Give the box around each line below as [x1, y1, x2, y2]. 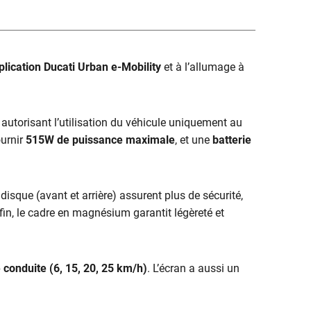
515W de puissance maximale [26, 133, 175, 146]
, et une [175, 133, 210, 146]
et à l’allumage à [161, 60, 244, 74]
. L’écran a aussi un [147, 261, 239, 275]
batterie [212, 133, 251, 146]
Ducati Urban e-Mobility [44, 60, 161, 74]
